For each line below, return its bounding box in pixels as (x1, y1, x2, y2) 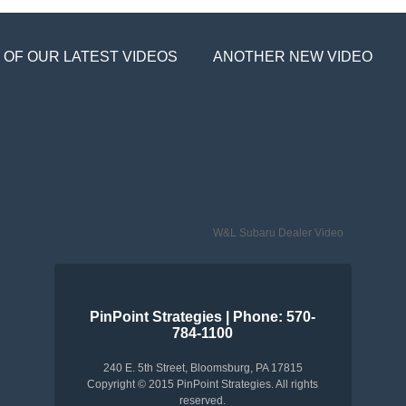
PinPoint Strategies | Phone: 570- (90, 309, 316, 324)
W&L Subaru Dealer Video (212, 227, 343, 239)
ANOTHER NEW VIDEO (212, 49, 372, 64)
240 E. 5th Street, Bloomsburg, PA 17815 (102, 362, 303, 374)
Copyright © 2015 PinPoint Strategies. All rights (87, 378, 319, 391)
